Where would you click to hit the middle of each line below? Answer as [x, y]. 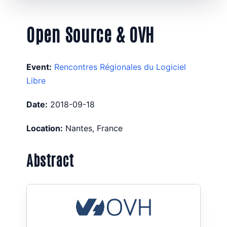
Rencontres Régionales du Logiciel [120, 67]
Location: [45, 128]
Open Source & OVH [90, 33]
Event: [39, 67]
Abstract [50, 160]
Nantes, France [94, 128]
